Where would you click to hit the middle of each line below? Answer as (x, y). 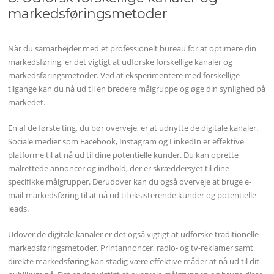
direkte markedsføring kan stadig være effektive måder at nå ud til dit (134, 261)
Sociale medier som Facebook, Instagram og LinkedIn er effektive (126, 141)
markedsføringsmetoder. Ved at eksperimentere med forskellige (124, 76)
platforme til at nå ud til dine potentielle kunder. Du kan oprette (124, 154)
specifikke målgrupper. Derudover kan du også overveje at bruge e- (130, 181)
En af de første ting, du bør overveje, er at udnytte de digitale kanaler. (133, 128)
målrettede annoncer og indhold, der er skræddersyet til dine (119, 168)
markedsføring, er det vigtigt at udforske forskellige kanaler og (120, 62)
